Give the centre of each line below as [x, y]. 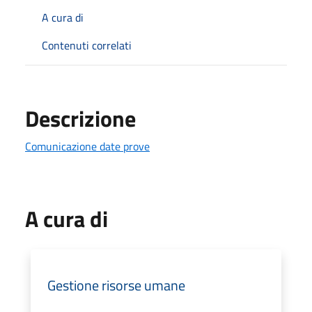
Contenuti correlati [87, 45]
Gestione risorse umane [116, 285]
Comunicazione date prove [87, 146]
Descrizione [80, 118]
